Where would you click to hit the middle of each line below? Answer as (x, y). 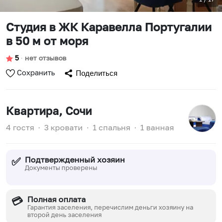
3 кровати (63, 127)
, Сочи (75, 111)
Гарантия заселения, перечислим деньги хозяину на (111, 207)
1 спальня (111, 127)
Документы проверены (61, 168)
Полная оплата (57, 199)
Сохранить (36, 72)
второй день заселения (65, 215)
